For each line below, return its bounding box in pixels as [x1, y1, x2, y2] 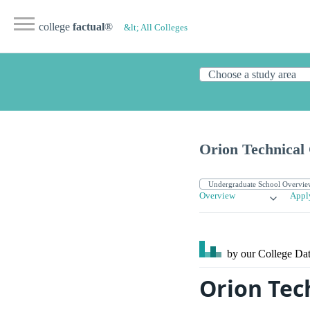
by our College [224, 248, 295, 260]
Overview [199, 191, 235, 201]
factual [73, 21, 104, 33]
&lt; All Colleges [124, 23, 188, 33]
